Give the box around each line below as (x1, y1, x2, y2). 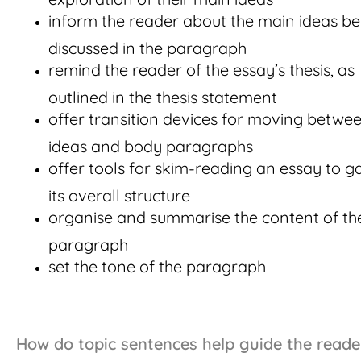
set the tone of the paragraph (48, 256, 266, 277)
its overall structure (48, 185, 190, 201)
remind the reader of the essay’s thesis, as (48, 60, 355, 81)
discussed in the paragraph (48, 38, 247, 53)
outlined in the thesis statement (48, 87, 277, 102)
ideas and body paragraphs (48, 136, 253, 151)
